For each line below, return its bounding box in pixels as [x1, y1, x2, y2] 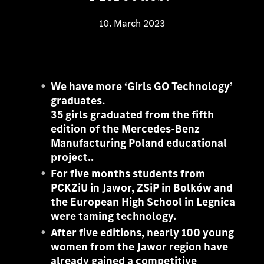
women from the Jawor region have [51, 239, 229, 254]
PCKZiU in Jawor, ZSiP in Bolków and [51, 180, 233, 195]
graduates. [51, 93, 105, 108]
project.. [51, 150, 94, 164]
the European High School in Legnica [51, 194, 236, 209]
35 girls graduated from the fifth [51, 107, 214, 122]
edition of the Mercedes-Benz [51, 121, 200, 136]
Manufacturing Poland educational [51, 136, 227, 150]
